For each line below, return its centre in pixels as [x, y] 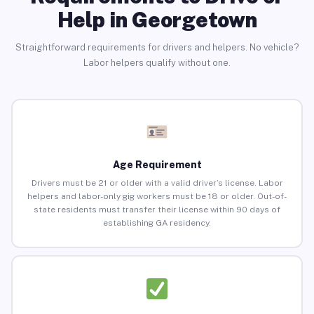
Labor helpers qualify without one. [157, 62]
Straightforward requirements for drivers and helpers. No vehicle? [157, 47]
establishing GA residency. [157, 223]
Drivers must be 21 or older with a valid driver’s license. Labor [157, 183]
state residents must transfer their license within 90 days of [157, 210]
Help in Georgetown [157, 19]
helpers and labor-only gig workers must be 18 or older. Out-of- [157, 197]
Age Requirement [157, 165]
